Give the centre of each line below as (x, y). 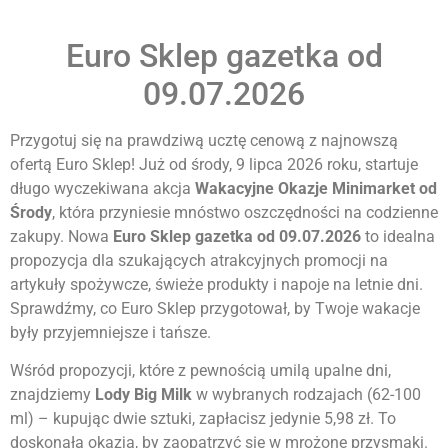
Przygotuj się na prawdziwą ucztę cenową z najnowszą (204, 140)
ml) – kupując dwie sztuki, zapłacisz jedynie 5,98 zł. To (203, 419)
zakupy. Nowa (61, 236)
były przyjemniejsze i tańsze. (110, 332)
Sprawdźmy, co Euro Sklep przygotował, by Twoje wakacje (215, 308)
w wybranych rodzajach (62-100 (306, 395)
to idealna (398, 236)
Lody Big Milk (143, 395)
